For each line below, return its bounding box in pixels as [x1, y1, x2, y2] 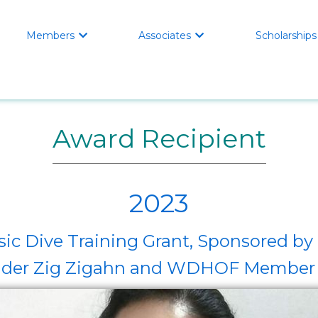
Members [26, 29, 75, 42]
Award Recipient [52, 123, 266, 154]
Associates [138, 29, 192, 42]
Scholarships [255, 29, 317, 42]
